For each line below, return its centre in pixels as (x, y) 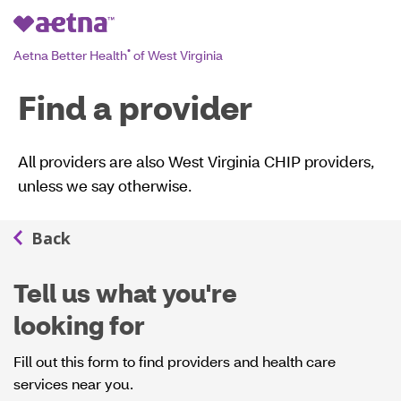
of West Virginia (177, 55)
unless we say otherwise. (105, 185)
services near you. (73, 384)
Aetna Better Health (70, 55)
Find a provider (135, 107)
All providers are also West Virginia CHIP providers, (196, 161)
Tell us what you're (125, 293)
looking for (79, 325)
